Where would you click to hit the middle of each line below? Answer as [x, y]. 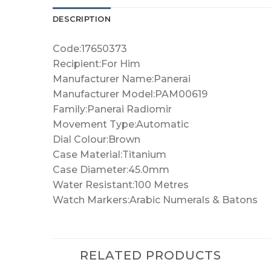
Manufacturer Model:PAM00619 [130, 94]
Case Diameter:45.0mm [111, 169]
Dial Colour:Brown [96, 139]
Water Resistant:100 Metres [121, 184]
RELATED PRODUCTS [151, 255]
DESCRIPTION [82, 19]
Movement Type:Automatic [121, 124]
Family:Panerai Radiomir [112, 109]
